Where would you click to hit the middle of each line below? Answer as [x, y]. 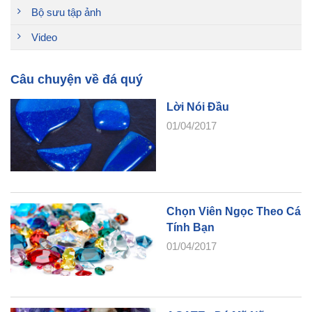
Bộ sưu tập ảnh [66, 13]
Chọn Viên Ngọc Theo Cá [234, 212]
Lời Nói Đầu [198, 107]
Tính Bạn [190, 227]
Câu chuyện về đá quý [77, 80]
